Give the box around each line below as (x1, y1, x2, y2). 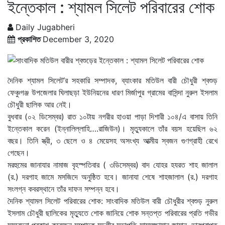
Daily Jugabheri (13, 22, 75, 32)
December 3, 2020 (43, 34, 114, 44)
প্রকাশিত (18, 34, 43, 44)
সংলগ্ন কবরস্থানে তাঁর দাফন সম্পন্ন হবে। (8, 183, 120, 194)
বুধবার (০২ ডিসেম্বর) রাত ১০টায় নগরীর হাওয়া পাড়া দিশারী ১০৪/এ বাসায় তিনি (8, 111, 217, 122)
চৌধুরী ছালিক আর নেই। (8, 99, 72, 109)
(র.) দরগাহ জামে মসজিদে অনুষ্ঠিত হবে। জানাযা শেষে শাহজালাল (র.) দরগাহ (8, 171, 217, 182)
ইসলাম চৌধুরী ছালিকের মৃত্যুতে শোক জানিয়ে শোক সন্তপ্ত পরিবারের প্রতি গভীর (8, 207, 217, 218)
